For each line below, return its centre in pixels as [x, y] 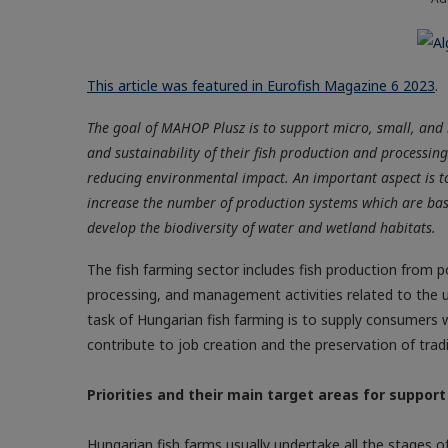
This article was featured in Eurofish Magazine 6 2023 [261, 85]
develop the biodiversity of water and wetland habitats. [261, 227]
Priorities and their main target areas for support [266, 394]
